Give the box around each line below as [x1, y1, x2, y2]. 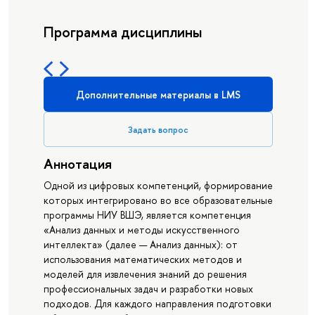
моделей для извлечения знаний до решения [43, 267, 247, 281]
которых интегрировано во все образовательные [43, 193, 273, 207]
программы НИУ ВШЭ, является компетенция [43, 208, 251, 222]
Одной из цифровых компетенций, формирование [43, 179, 273, 193]
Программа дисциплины [43, 22, 202, 42]
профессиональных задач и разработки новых [43, 282, 253, 296]
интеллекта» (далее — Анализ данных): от [43, 238, 238, 252]
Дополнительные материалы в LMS [75, 87, 240, 101]
